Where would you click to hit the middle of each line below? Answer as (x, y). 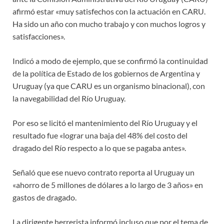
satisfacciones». (39, 36)
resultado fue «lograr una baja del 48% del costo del (100, 135)
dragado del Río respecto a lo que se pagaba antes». (99, 147)
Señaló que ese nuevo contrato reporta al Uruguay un (103, 172)
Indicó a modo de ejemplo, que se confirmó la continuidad (110, 60)
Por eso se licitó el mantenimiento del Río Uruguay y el (105, 122)
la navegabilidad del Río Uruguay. (69, 98)
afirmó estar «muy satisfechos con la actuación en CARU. (109, 11)
